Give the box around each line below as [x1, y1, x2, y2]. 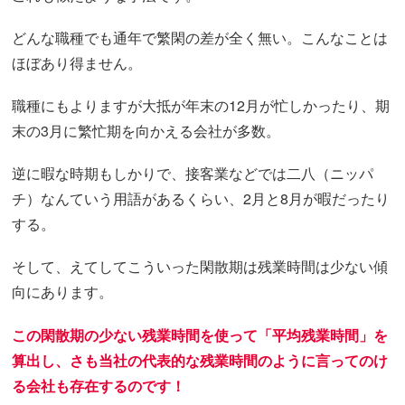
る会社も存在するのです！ [12, 374, 186, 396]
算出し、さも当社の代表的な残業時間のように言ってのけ [12, 349, 389, 371]
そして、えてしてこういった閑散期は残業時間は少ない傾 [12, 256, 389, 278]
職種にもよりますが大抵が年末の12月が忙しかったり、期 [12, 95, 391, 117]
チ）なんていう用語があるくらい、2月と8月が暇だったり [12, 188, 391, 210]
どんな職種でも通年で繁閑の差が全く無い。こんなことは [12, 26, 389, 48]
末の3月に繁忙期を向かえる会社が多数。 [12, 120, 281, 142]
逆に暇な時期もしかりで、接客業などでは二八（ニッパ [12, 163, 374, 184]
